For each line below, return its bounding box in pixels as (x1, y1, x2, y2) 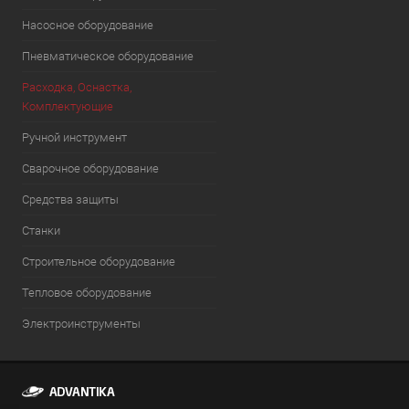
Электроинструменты (22, 317, 141, 330)
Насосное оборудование (22, 18, 153, 32)
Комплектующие (22, 100, 113, 113)
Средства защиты (22, 193, 119, 206)
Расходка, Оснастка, (22, 80, 131, 94)
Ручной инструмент (22, 131, 127, 144)
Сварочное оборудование (22, 162, 159, 175)
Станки (22, 224, 60, 237)
